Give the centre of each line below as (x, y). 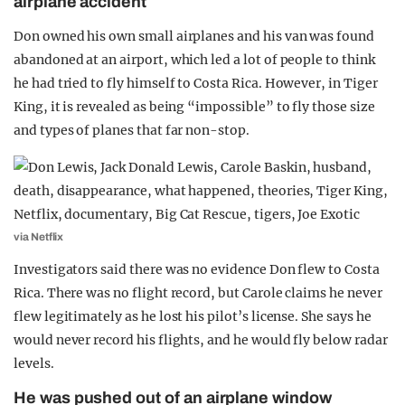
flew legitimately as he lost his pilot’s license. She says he (193, 316)
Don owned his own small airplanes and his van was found (194, 36)
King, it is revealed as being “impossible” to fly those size (194, 106)
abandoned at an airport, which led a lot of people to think (194, 59)
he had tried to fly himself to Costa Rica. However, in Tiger (196, 83)
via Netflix (39, 236)
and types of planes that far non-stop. (132, 130)
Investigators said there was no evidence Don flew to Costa (197, 269)
